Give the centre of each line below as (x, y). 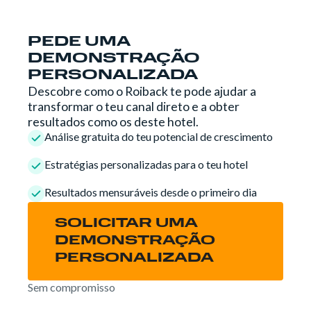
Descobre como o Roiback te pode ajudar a (142, 91)
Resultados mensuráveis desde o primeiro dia (151, 192)
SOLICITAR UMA (126, 224)
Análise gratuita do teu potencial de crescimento (159, 136)
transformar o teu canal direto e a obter (134, 106)
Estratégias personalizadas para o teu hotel (146, 164)
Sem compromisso (72, 287)
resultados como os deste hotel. (113, 121)
